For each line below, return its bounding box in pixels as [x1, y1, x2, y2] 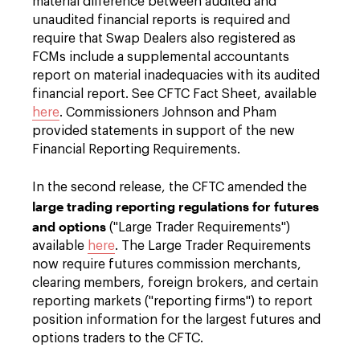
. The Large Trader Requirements [115, 239, 311, 252]
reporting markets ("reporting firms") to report [32, 295, 313, 308]
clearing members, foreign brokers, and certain [32, 276, 318, 289]
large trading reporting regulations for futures [32, 198, 319, 214]
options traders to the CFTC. [32, 332, 203, 345]
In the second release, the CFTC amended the [32, 181, 307, 194]
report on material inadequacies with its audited [32, 69, 320, 82]
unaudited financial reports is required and [32, 14, 290, 27]
